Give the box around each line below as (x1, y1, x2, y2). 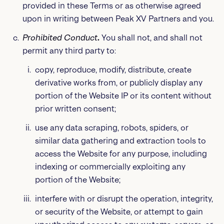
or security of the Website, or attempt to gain (34, 207, 203, 216)
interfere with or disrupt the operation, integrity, (34, 194, 213, 203)
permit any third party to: (22, 46, 116, 55)
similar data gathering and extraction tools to (34, 136, 206, 145)
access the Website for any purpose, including (34, 149, 207, 158)
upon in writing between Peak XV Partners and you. (22, 14, 214, 23)
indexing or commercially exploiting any (34, 162, 185, 171)
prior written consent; (34, 104, 116, 113)
